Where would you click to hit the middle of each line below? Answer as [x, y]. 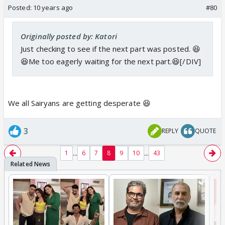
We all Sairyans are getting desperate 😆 [79, 103]
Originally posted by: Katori [69, 36]
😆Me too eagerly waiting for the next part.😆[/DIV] [111, 61]
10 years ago [53, 7]
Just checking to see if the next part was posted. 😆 [111, 48]
